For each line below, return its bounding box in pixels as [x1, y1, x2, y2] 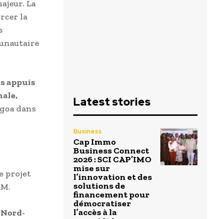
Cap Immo [73, 136, 116, 148]
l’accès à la [73, 207, 117, 218]
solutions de [73, 180, 125, 192]
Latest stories [73, 95, 151, 109]
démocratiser [73, 198, 131, 209]
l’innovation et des [73, 172, 152, 183]
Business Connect [73, 145, 149, 156]
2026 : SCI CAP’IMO [73, 154, 152, 165]
